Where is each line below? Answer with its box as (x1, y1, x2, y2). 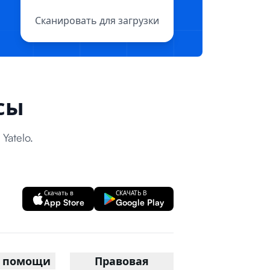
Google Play (116, 197, 164, 207)
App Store (44, 197, 84, 207)
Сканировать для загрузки (35, 14, 159, 27)
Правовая (94, 254, 149, 268)
